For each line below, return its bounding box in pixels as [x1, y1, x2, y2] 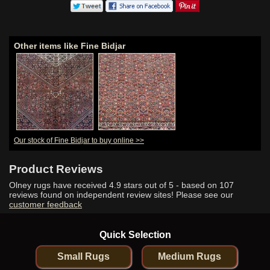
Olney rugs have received [9, 180, 109, 190]
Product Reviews [9, 162, 103, 175]
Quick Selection [99, 229, 171, 240]
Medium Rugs [158, 251, 221, 262]
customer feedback [9, 199, 82, 209]
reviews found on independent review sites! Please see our [9, 189, 233, 199]
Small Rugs [57, 251, 110, 262]
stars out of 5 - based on [121, 180, 219, 190]
